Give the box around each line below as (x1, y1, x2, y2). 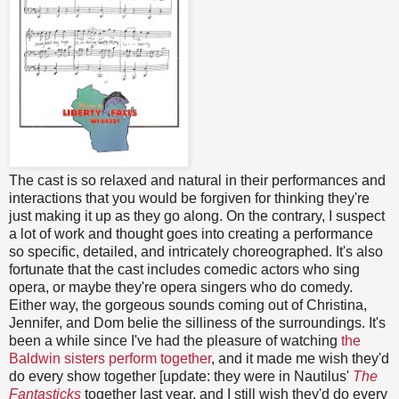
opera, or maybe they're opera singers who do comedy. (9, 280, 353, 296)
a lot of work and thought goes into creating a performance (9, 226, 373, 242)
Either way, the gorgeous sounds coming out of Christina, (9, 297, 367, 313)
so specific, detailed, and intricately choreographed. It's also (9, 244, 383, 260)
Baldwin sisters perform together (9, 351, 211, 367)
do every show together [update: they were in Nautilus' (9, 369, 353, 385)
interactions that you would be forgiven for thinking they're (9, 191, 370, 207)
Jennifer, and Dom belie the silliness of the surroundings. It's (9, 315, 386, 331)
